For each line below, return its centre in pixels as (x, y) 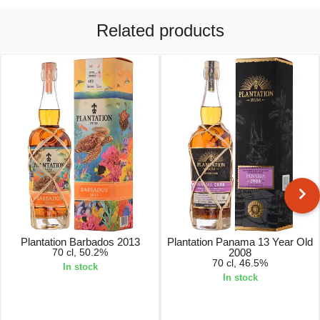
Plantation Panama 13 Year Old (240, 241)
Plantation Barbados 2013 (80, 241)
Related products (160, 31)
